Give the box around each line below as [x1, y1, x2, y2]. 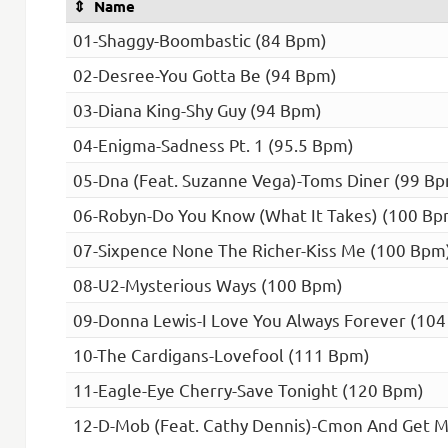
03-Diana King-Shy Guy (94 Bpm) [72, 99, 322, 121]
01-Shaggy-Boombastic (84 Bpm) [72, 29, 327, 51]
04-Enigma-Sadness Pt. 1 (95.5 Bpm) [72, 134, 354, 156]
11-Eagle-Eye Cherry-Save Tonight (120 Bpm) [72, 379, 424, 401]
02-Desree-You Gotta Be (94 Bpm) [72, 64, 337, 86]
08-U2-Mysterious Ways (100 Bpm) [72, 274, 343, 296]
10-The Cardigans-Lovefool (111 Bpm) [72, 344, 370, 366]
